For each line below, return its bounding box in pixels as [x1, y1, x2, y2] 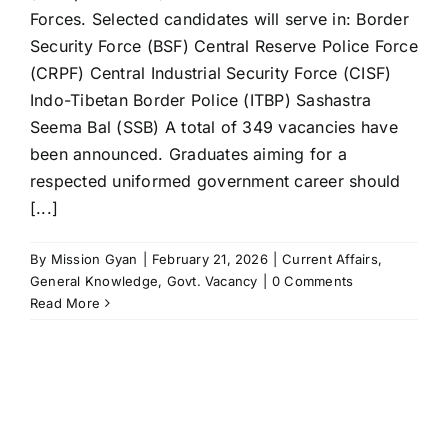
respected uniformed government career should [30, 171, 401, 192]
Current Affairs [282, 251, 378, 268]
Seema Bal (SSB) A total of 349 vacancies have [30, 117, 398, 138]
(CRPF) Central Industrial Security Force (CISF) [30, 63, 392, 84]
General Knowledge [30, 273, 159, 290]
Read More [30, 295, 101, 312]
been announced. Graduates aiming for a [30, 144, 348, 165]
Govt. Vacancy [166, 273, 258, 290]
